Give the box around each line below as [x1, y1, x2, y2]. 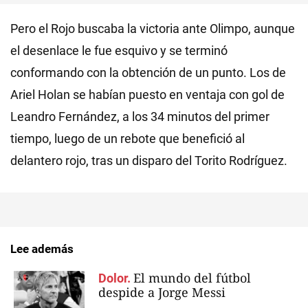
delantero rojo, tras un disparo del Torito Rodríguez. [10, 153, 287, 168]
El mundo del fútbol [133, 269, 251, 286]
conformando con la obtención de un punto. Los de [10, 65, 286, 80]
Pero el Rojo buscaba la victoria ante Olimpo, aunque [10, 21, 295, 36]
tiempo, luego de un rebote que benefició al [10, 131, 245, 146]
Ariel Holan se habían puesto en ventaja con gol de [10, 87, 285, 102]
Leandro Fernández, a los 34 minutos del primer [10, 109, 269, 124]
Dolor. [98, 271, 131, 285]
